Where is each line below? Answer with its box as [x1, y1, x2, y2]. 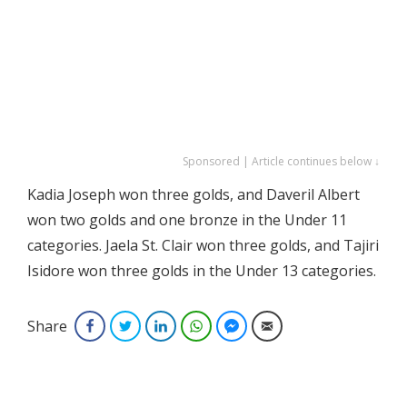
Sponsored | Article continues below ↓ [183, 154, 380, 170]
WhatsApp [210, 318, 263, 334]
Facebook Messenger [245, 318, 355, 334]
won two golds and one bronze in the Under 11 [27, 210, 347, 231]
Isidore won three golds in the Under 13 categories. [27, 261, 376, 282]
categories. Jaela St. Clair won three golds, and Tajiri [27, 235, 379, 256]
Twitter [139, 318, 174, 334]
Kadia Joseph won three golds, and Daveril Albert [27, 184, 360, 205]
